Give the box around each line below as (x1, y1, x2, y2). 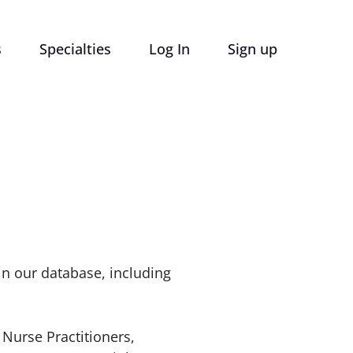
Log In (149, 39, 190, 58)
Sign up (228, 39, 277, 58)
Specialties (39, 39, 111, 58)
